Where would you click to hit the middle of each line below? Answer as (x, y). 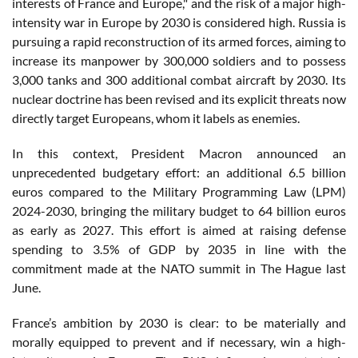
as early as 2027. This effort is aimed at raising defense (179, 229)
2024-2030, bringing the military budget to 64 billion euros (179, 210)
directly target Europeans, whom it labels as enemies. (156, 117)
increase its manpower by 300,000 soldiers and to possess (179, 60)
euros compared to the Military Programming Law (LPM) (179, 191)
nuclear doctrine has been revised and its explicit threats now (179, 98)
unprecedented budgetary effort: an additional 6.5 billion (179, 172)
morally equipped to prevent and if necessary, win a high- (179, 341)
